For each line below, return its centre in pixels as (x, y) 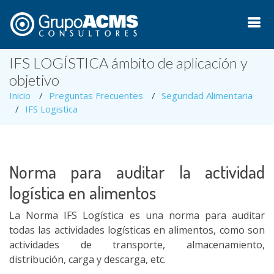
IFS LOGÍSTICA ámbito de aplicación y (128, 63)
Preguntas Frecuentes (96, 95)
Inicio (20, 95)
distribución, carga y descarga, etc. (87, 259)
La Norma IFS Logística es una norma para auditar (137, 215)
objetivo (34, 80)
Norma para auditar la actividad (137, 172)
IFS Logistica (51, 109)
